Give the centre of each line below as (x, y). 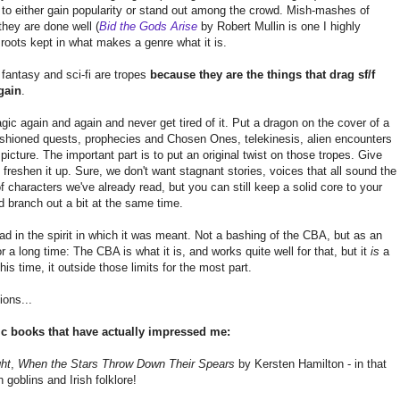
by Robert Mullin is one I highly (279, 27)
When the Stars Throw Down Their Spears (126, 364)
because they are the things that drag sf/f (262, 75)
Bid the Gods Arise (148, 27)
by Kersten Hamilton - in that (311, 364)
